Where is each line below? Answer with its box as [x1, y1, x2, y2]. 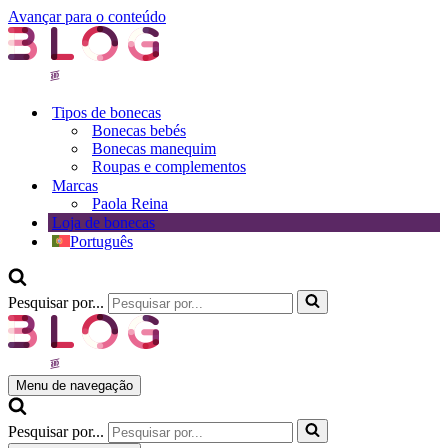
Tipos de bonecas [52, 104, 161, 121]
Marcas [52, 177, 98, 194]
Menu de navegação [16, 378, 133, 393]
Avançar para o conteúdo [8, 8, 166, 25]
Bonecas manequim [92, 140, 216, 157]
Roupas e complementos [92, 158, 246, 175]
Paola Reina [92, 195, 168, 212]
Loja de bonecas [52, 214, 155, 231]
